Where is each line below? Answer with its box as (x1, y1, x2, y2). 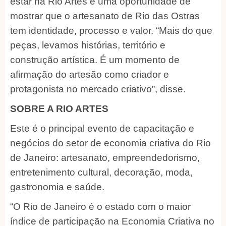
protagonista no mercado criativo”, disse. (10, 83, 186, 94)
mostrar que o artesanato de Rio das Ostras (10, 10, 200, 21)
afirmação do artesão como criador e (10, 69, 169, 80)
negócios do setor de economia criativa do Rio (10, 137, 211, 148)
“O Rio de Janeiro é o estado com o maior (10, 201, 191, 212)
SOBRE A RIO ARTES (10, 103, 108, 114)
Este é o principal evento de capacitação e (10, 123, 194, 134)
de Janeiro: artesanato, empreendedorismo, (10, 152, 200, 163)
